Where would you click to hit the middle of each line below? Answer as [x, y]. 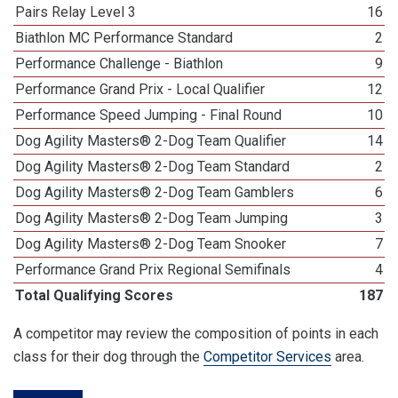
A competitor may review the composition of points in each [196, 334]
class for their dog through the [108, 357]
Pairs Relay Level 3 [76, 12]
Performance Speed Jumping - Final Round [149, 115]
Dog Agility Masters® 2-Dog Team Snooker [151, 244]
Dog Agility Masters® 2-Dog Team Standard [153, 167]
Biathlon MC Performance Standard [124, 38]
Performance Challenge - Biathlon [119, 64]
